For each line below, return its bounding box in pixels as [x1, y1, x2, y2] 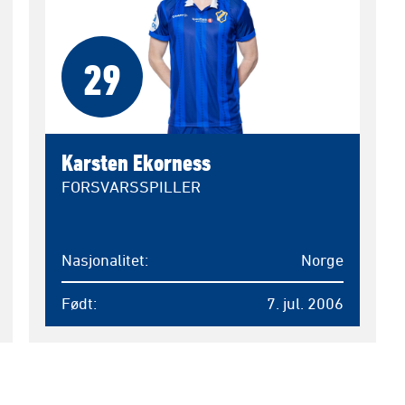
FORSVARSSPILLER [61, 177, 201, 196]
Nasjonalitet [61, 250, 145, 269]
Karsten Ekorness [61, 148, 211, 176]
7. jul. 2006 [266, 293, 344, 312]
